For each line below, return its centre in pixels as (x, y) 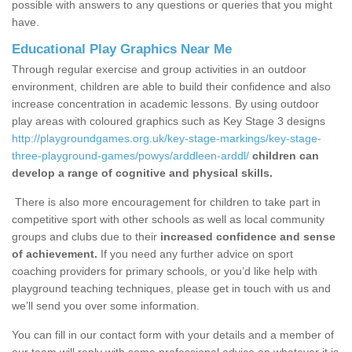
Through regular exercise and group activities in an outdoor (159, 70)
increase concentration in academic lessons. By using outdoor (165, 104)
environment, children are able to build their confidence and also (171, 87)
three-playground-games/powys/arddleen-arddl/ (130, 156)
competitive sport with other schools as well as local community (168, 220)
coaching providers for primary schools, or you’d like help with (165, 271)
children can (286, 156)
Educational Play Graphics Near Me (122, 49)
